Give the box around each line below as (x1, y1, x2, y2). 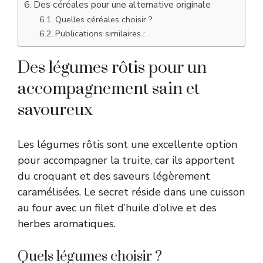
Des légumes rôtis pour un (18, 57, 207, 78)
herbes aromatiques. (18, 216, 116, 231)
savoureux (18, 99, 93, 120)
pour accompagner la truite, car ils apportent (18, 153, 235, 167)
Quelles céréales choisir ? (55, 13, 153, 25)
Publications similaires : (55, 27, 145, 39)
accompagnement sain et (18, 78, 200, 99)
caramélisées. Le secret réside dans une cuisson (18, 184, 245, 199)
